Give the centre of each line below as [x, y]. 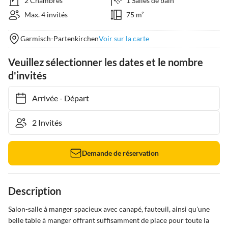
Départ [72, 98]
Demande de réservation [120, 153]
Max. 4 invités [46, 15]
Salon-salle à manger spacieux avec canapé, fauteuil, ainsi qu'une [110, 209]
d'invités [27, 75]
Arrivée [40, 98]
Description [35, 191]
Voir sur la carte [124, 38]
